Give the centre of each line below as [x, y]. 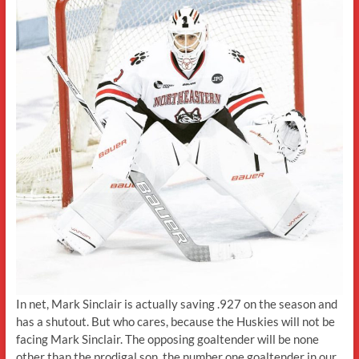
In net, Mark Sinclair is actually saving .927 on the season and [176, 304]
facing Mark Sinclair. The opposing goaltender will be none [167, 339]
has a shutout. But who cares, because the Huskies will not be [175, 322]
